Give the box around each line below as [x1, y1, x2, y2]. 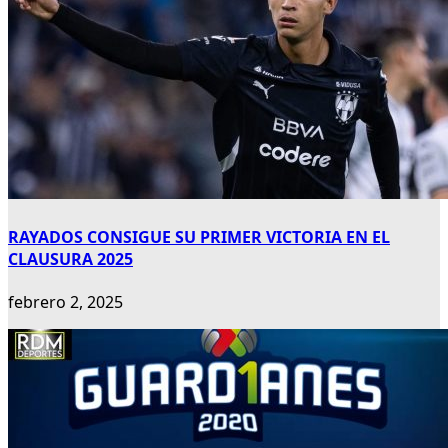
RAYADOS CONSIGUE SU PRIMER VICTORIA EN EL [8, 225, 390, 248]
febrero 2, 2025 [8, 290, 123, 313]
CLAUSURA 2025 [8, 247, 133, 270]
